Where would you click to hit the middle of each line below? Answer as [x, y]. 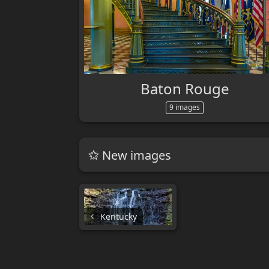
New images [135, 156]
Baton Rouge [185, 88]
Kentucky [117, 217]
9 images [185, 107]
